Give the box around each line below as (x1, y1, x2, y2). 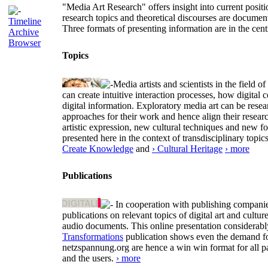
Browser (8, 38, 41, 48)
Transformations (62, 232, 123, 242)
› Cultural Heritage (152, 144, 223, 154)
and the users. (62, 253, 116, 263)
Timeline (8, 16, 41, 26)
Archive (8, 27, 39, 37)
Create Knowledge (62, 144, 133, 154)
